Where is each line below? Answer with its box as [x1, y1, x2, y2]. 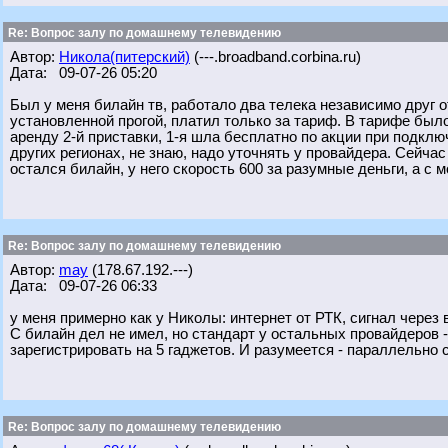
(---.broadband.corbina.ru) [190, 49, 361, 65]
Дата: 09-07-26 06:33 [10, 278, 157, 294]
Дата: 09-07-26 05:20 [10, 65, 157, 81]
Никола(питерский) [59, 49, 190, 65]
